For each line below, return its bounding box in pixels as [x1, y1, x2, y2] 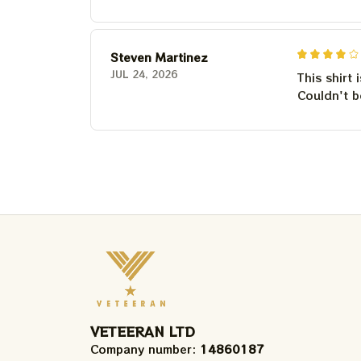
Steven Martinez [110, 48, 208, 65]
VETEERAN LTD [90, 322, 195, 342]
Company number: [90, 341, 200, 358]
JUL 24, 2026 [110, 66, 177, 81]
